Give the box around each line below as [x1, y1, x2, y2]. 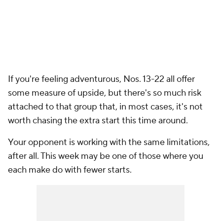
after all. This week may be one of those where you [8, 150, 203, 162]
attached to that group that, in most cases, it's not [8, 101, 203, 112]
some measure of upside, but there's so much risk [8, 87, 201, 99]
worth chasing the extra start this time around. [8, 115, 188, 126]
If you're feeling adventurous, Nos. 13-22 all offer [8, 74, 195, 85]
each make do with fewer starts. [8, 164, 132, 176]
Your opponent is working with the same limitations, [8, 137, 210, 148]
